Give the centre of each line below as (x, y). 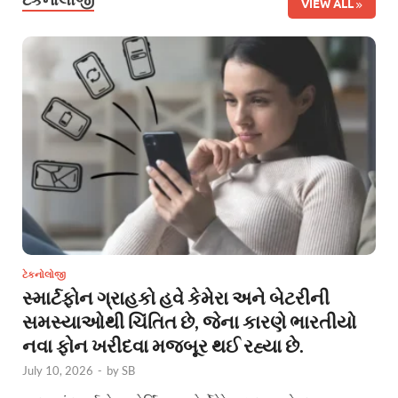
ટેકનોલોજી (44, 274)
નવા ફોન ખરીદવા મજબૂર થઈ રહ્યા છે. (163, 345)
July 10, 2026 (58, 370)
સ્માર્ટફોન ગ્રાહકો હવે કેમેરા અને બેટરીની (176, 297)
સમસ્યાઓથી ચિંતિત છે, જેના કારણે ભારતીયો (189, 321)
